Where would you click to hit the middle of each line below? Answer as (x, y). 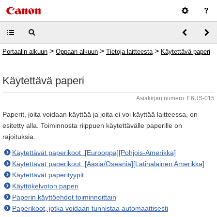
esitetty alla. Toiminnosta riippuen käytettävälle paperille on (92, 125)
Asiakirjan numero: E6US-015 (175, 98)
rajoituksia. (19, 137)
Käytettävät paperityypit (48, 175)
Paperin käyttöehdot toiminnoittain (64, 197)
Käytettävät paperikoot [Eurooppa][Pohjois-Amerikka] (94, 153)
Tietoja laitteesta (129, 52)
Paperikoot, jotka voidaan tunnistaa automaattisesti (90, 208)
